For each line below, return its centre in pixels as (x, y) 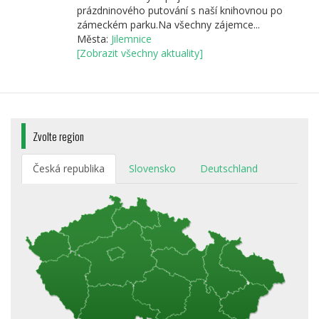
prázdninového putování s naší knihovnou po (179, 11)
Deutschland (229, 169)
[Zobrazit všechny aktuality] (140, 53)
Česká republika (69, 169)
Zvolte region (58, 136)
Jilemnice (131, 39)
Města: (94, 39)
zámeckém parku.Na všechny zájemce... (168, 25)
